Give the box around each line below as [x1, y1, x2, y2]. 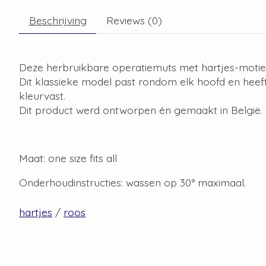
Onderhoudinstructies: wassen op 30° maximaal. [19, 175, 246, 189]
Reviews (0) [106, 14, 162, 27]
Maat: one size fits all [19, 151, 117, 165]
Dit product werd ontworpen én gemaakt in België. [19, 103, 262, 117]
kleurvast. [19, 89, 65, 103]
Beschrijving [28, 14, 87, 27]
